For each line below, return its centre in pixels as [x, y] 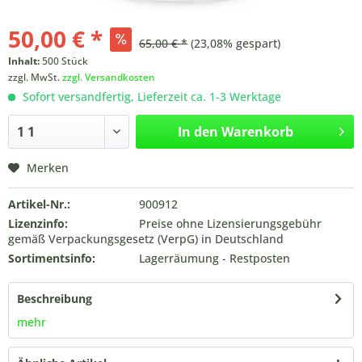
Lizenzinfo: [38, 223]
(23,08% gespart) [236, 43]
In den [198, 132]
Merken [48, 168]
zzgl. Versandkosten [109, 77]
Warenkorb [257, 132]
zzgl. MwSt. [35, 77]
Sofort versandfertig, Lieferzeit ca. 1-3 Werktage [150, 97]
